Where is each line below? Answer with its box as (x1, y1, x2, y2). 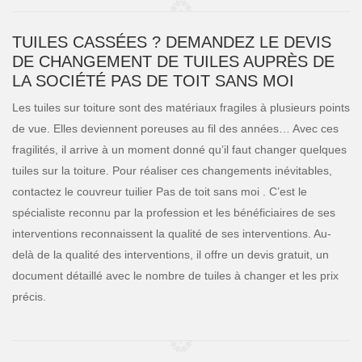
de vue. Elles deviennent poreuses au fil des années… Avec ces (12, 122, 339, 135)
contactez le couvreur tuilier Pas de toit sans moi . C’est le (12, 185, 307, 198)
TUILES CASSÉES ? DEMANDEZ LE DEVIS (12, 33, 331, 51)
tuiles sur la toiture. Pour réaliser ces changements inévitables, (12, 164, 332, 177)
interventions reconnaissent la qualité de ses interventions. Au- (12, 227, 331, 240)
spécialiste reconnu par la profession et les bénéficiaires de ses (12, 206, 335, 219)
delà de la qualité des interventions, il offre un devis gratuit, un (12, 248, 329, 261)
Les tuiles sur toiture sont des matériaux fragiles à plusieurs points (12, 101, 350, 114)
